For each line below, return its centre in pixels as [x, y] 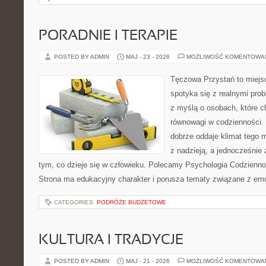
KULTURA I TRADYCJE [111, 240]
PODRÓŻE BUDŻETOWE [132, 202]
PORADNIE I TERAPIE [108, 36]
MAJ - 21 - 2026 [148, 261]
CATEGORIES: [75, 202]
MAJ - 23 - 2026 [148, 57]
